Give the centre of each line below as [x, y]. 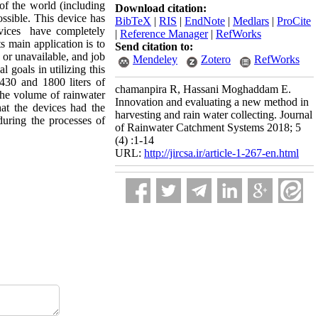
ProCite [294, 21]
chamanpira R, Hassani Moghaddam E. [203, 89]
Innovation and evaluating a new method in [212, 102]
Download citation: [161, 8]
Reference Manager [164, 34]
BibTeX [133, 21]
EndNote [205, 21]
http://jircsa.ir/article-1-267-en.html [221, 153]
